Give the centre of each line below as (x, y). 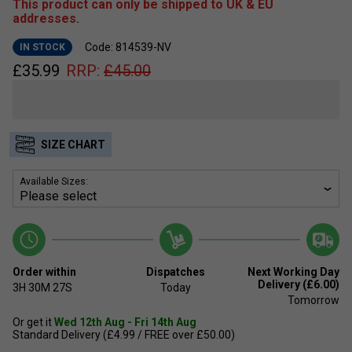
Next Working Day (293, 271)
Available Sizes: (54, 181)
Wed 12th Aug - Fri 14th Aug (125, 322)
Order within (44, 271)
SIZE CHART (73, 144)
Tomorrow (313, 300)
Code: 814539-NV (128, 47)
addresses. (46, 18)
